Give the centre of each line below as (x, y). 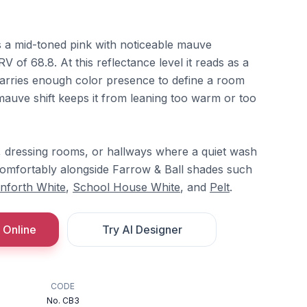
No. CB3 (63, 300)
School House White (126, 187)
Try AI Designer (142, 230)
